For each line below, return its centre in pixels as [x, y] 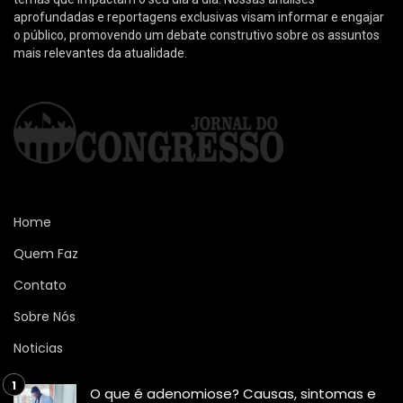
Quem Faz [46, 253]
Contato [40, 285]
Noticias [38, 348]
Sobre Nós [45, 316]
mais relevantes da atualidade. [100, 53]
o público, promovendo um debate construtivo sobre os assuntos [197, 35]
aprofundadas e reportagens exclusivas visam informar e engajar [199, 17]
